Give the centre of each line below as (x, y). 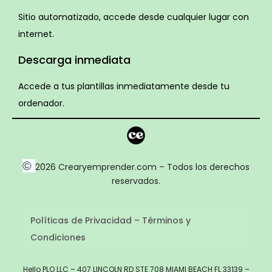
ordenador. (41, 104)
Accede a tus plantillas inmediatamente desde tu (124, 87)
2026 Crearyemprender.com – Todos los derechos (142, 167)
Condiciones (58, 238)
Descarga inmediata (74, 60)
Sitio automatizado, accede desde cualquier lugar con (134, 17)
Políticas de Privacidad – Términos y (110, 221)
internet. (36, 34)
